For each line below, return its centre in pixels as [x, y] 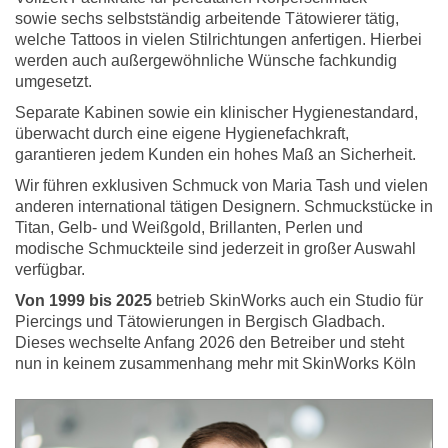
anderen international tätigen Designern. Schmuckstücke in [224, 206]
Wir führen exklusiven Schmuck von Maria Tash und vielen [221, 185]
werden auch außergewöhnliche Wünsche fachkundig [206, 60]
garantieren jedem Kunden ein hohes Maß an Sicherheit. [215, 154]
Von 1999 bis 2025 [83, 300]
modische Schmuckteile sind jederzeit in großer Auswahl [215, 248]
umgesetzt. [53, 81]
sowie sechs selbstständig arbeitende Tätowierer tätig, [207, 18]
